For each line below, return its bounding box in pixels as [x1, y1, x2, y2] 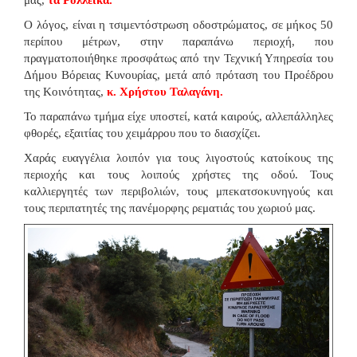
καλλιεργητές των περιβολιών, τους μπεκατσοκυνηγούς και [24, 184, 333, 198]
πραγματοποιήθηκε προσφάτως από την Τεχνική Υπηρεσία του [24, 51, 333, 65]
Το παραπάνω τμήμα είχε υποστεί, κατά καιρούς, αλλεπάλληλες [24, 109, 333, 123]
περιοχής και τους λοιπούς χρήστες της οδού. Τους [24, 167, 333, 181]
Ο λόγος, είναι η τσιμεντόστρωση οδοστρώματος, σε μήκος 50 [24, 18, 333, 31]
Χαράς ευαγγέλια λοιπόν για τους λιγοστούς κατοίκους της [24, 151, 333, 164]
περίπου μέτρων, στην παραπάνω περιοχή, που [24, 34, 333, 48]
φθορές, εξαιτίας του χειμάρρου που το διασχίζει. [24, 126, 261, 139]
